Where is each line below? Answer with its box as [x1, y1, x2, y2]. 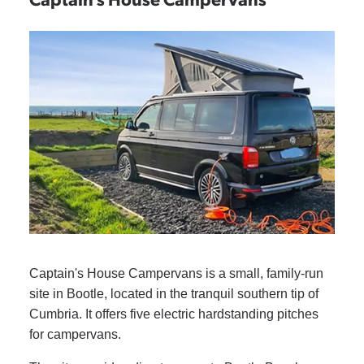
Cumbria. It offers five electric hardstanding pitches [28, 307, 318, 322]
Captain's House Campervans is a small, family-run [28, 266, 323, 281]
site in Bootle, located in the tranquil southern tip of [28, 287, 318, 301]
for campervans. [28, 327, 121, 342]
